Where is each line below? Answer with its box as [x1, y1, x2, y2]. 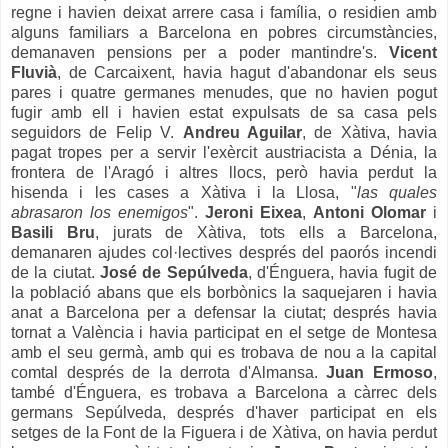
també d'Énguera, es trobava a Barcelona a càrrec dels [11, 383, 437, 401]
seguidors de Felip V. [11, 123, 183, 141]
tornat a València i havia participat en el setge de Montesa [11, 323, 437, 341]
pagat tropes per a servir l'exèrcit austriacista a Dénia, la [11, 143, 437, 161]
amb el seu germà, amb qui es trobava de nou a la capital [11, 343, 437, 361]
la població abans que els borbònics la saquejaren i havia [11, 283, 437, 301]
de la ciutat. [11, 263, 95, 281]
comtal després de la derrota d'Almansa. [11, 363, 327, 381]
